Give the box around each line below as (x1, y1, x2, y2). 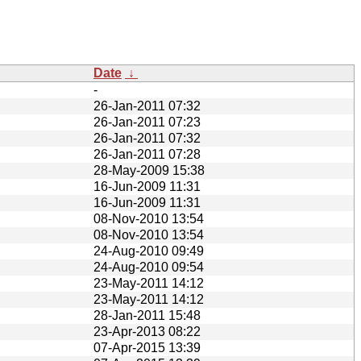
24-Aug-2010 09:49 (93, 243, 204, 258)
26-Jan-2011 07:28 (93, 147, 201, 161)
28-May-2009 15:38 (93, 163, 205, 177)
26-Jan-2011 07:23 (93, 114, 201, 129)
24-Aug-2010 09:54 (93, 259, 204, 274)
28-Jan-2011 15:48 (93, 308, 201, 322)
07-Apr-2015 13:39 (93, 340, 201, 355)
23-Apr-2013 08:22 (93, 324, 201, 338)
